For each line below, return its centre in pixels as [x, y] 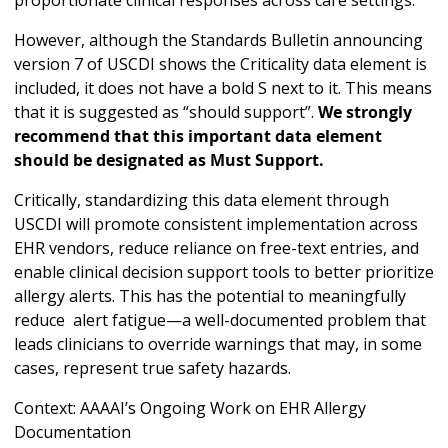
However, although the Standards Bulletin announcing [218, 40]
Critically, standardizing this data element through [201, 200]
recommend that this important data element [198, 136]
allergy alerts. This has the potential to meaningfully [210, 296]
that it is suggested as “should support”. [166, 112]
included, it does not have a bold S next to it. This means [223, 88]
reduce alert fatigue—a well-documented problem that [220, 320]
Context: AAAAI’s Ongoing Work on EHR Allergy [190, 408]
